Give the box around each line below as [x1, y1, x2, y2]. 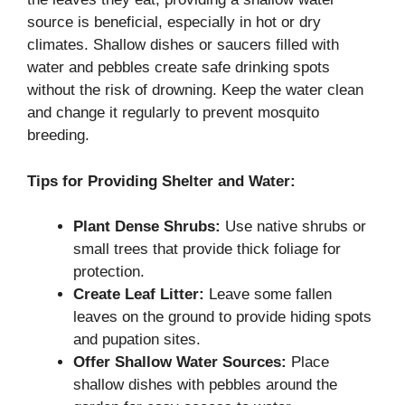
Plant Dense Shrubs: [73, 218, 221, 236]
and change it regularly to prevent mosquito [27, 104, 319, 122]
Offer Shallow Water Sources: [73, 353, 287, 372]
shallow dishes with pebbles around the [73, 376, 337, 394]
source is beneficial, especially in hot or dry [27, 14, 321, 32]
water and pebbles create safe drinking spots [27, 59, 330, 77]
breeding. [27, 127, 89, 145]
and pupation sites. [73, 331, 201, 349]
